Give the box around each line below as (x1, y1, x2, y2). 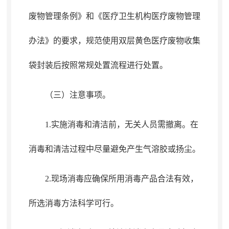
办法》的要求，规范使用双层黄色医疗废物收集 (28, 36, 200, 45)
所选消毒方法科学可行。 (28, 199, 119, 208)
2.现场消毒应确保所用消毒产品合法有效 (44, 174, 190, 183)
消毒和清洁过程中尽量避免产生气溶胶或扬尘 (28, 145, 192, 153)
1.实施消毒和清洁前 (44, 120, 117, 129)
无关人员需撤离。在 (124, 120, 198, 129)
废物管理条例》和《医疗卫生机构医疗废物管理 (28, 12, 200, 20)
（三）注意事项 (44, 90, 102, 99)
